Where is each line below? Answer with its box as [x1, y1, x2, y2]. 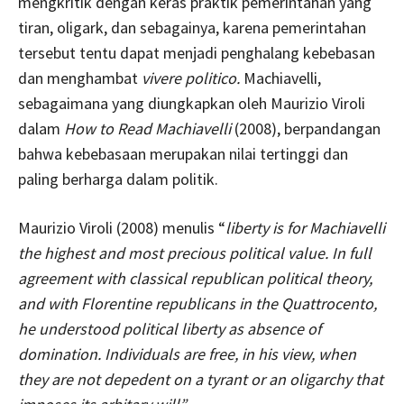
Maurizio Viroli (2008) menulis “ [18, 216, 225, 238]
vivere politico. [142, 67, 243, 88]
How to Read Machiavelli [64, 117, 234, 139]
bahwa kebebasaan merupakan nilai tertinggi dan [18, 142, 348, 164]
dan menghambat [18, 67, 142, 88]
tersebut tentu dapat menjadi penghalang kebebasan [18, 41, 375, 63]
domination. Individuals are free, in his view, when [18, 343, 356, 364]
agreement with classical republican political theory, [18, 267, 372, 289]
